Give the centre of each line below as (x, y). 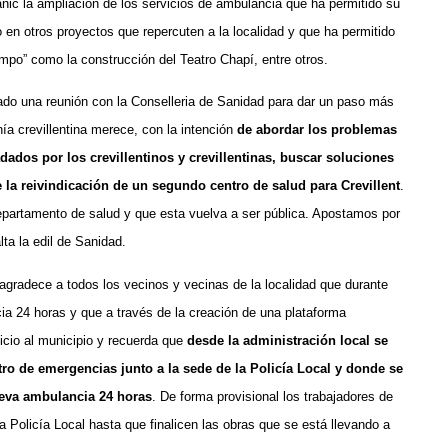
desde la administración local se (287, 340)
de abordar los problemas (317, 130)
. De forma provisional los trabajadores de (272, 396)
